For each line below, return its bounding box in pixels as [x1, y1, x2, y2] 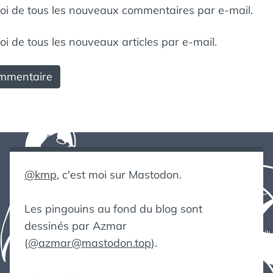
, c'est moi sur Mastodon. [57, 168, 182, 182]
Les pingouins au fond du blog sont [24, 202, 202, 216]
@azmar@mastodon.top [28, 236, 151, 250]
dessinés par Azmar [24, 219, 127, 233]
